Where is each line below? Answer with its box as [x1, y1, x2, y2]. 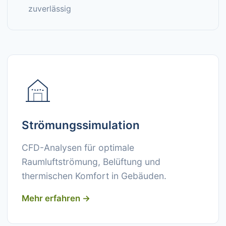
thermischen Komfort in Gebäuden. [22, 171, 166, 181]
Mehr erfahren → [22, 193, 90, 203]
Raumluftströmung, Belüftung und [22, 156, 160, 167]
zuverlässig [28, 4, 71, 14]
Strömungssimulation [22, 118, 140, 132]
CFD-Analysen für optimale [22, 142, 134, 153]
